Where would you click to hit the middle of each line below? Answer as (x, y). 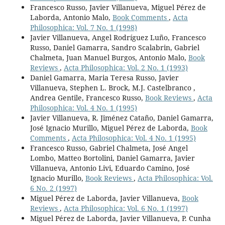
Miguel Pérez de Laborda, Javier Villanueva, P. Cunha (120, 218)
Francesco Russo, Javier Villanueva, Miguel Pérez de (118, 7)
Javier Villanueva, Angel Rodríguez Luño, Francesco (118, 37)
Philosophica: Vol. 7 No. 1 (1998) (83, 27)
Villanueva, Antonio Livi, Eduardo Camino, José (110, 168)
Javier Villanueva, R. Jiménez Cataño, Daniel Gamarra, (122, 118)
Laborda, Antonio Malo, (71, 17)
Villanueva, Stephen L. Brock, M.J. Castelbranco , (113, 87)
